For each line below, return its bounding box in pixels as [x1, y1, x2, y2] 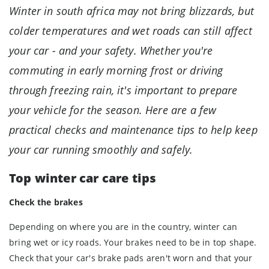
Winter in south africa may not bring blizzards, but [9, 4, 254, 19]
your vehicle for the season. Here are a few [9, 103, 217, 118]
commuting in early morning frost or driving [9, 63, 223, 78]
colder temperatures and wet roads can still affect [9, 23, 252, 38]
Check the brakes [9, 196, 83, 208]
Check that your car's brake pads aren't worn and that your [9, 252, 253, 264]
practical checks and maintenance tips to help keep [9, 122, 258, 138]
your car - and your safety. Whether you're [9, 43, 213, 58]
